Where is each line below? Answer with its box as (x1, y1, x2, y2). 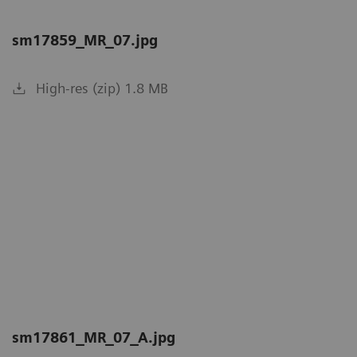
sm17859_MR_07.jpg (12, 31, 158, 49)
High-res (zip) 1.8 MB (36, 79, 168, 96)
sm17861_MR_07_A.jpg (12, 329, 175, 347)
